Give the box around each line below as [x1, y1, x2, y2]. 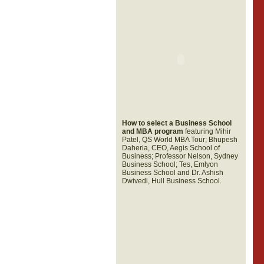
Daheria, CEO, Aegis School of [121, 144, 220, 152]
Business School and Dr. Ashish [121, 169, 223, 177]
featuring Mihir [184, 127, 231, 136]
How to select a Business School [121, 119, 232, 127]
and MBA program [121, 127, 185, 136]
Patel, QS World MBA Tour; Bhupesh [121, 136, 237, 144]
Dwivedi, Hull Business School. [121, 177, 222, 185]
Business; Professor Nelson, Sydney [121, 152, 238, 160]
